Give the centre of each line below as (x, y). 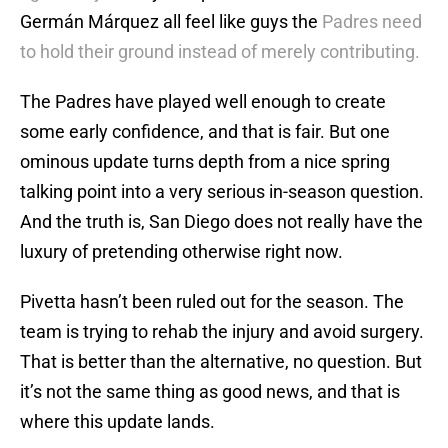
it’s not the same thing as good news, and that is (210, 392)
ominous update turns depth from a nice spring (205, 162)
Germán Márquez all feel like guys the (169, 22)
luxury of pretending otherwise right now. (181, 252)
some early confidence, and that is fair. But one (205, 132)
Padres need (370, 22)
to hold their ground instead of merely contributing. (220, 52)
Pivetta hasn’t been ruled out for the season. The (212, 302)
